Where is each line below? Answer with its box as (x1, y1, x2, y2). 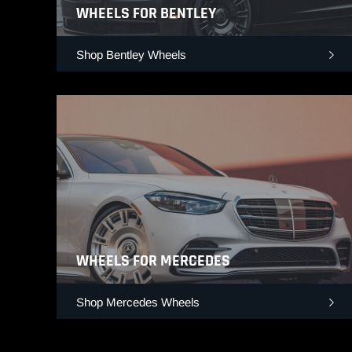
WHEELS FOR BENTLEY (76, 3, 216, 24)
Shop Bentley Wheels (76, 48, 186, 62)
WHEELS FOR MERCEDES (76, 251, 230, 272)
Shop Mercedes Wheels (76, 295, 200, 310)
